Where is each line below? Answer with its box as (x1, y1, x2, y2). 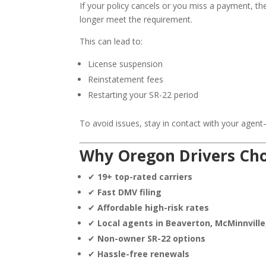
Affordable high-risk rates (97, 202, 210, 214)
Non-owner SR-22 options (97, 233, 206, 245)
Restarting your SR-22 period (88, 89, 199, 101)
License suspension (88, 58, 163, 70)
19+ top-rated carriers (97, 171, 193, 183)
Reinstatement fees (88, 74, 164, 85)
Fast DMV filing (97, 186, 162, 198)
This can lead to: (80, 36, 143, 47)
